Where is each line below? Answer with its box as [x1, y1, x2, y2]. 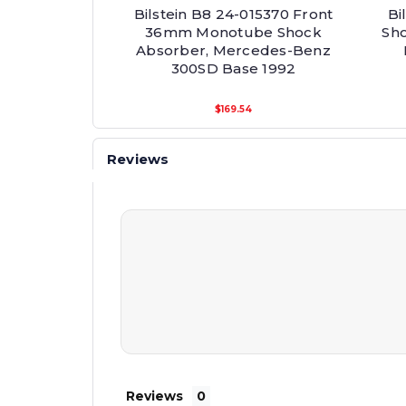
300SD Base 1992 [170, 60, 296, 78]
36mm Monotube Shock [145, 24, 322, 42]
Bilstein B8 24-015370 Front [133, 5, 333, 24]
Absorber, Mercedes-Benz [136, 42, 331, 60]
